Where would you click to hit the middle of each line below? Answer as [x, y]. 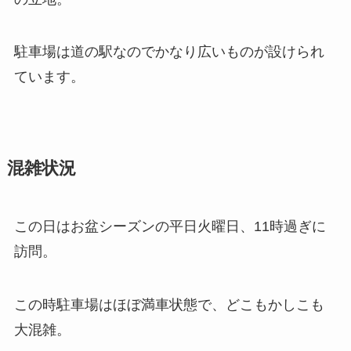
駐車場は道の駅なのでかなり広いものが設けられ [169, 52]
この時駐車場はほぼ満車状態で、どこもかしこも [169, 305]
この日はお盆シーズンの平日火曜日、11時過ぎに [170, 227]
